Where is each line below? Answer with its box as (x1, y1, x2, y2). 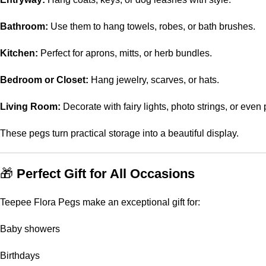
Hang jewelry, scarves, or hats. (88, 75, 219, 85)
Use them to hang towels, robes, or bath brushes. (48, 21, 255, 31)
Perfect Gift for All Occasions (17, 166, 195, 181)
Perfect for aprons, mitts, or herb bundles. (38, 48, 212, 58)
